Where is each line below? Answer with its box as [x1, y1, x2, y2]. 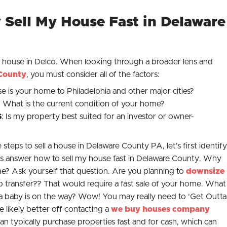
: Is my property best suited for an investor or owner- [1, 112, 194, 121]
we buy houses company [110, 205, 210, 213]
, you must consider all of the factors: [26, 70, 160, 79]
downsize [185, 167, 224, 175]
